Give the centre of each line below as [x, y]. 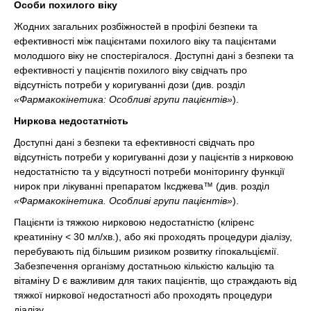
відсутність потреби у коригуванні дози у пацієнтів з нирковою [154, 157]
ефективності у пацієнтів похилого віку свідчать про [131, 70]
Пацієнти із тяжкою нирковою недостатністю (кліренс [134, 222]
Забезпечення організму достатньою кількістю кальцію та [144, 266]
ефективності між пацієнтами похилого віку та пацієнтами [145, 41]
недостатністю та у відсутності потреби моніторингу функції [149, 171]
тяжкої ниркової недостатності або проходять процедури [143, 295]
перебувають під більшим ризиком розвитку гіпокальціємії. [146, 251]
